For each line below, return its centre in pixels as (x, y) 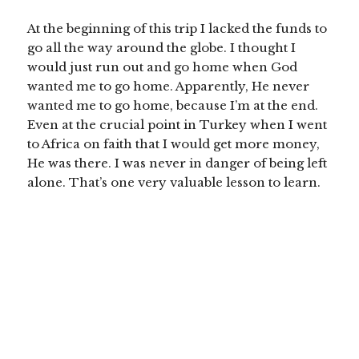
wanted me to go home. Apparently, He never (169, 87)
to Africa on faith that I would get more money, (174, 144)
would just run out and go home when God (163, 67)
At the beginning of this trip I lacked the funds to (177, 29)
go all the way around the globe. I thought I (162, 48)
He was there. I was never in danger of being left (177, 163)
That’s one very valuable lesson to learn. (195, 183)
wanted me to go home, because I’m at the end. (173, 106)
